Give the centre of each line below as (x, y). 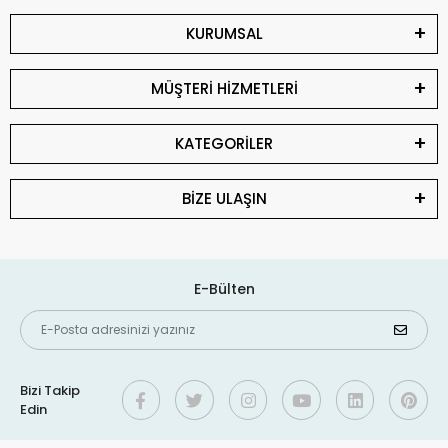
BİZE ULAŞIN (224, 198)
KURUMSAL (224, 33)
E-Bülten (224, 289)
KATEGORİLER (224, 143)
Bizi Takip (50, 390)
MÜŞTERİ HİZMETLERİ (224, 88)
